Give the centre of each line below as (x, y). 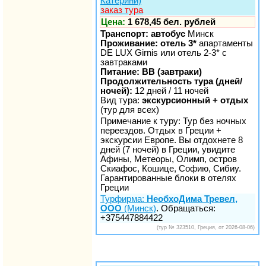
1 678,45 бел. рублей (172, 22)
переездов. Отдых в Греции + (161, 130)
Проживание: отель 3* (148, 43)
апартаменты (225, 43)
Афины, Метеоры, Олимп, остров (169, 159)
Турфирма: (123, 199)
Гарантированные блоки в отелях (168, 178)
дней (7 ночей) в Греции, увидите (168, 149)
